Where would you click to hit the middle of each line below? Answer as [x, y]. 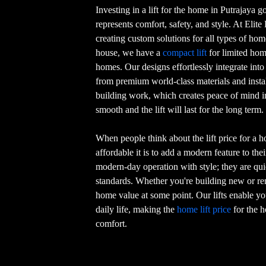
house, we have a [129, 53]
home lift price [204, 210]
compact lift [185, 53]
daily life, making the [137, 210]
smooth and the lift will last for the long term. [180, 110]
